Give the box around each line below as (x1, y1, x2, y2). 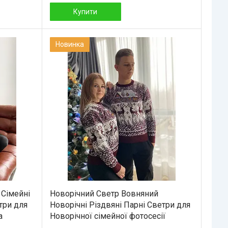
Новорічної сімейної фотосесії (49, 211, 165, 221)
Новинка (55, 40, 84, 48)
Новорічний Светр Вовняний (49, 188, 158, 198)
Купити (73, 7, 98, 16)
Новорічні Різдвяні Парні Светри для (49, 199, 190, 210)
